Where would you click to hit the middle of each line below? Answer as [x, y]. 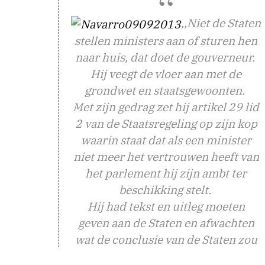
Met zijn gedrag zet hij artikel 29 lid [166, 106]
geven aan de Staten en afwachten [166, 222]
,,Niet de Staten [221, 22]
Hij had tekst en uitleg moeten [166, 206]
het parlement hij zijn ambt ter [166, 173]
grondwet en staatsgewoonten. [166, 90]
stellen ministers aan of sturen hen [166, 40]
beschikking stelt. [166, 189]
